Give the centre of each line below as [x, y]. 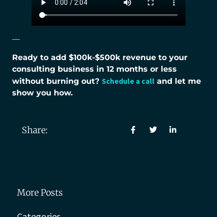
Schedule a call [128, 81]
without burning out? [57, 81]
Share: [35, 130]
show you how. [42, 93]
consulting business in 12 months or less [94, 69]
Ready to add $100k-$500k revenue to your [100, 58]
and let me [178, 81]
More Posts [40, 192]
